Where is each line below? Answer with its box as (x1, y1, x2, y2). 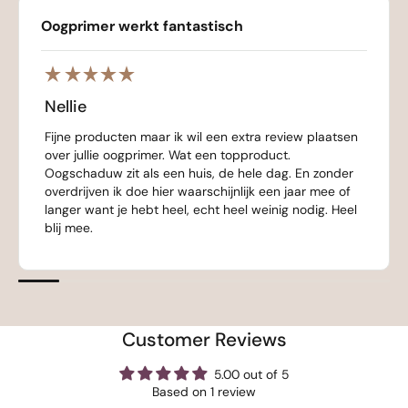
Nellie (45, 96, 87, 118)
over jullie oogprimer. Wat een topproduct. (45, 147, 291, 164)
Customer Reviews (121, 327, 287, 352)
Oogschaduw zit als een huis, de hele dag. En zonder (45, 165, 353, 182)
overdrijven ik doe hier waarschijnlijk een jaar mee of (45, 183, 351, 200)
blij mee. (45, 219, 93, 237)
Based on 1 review (152, 383, 256, 401)
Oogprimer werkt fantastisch (41, 16, 243, 36)
